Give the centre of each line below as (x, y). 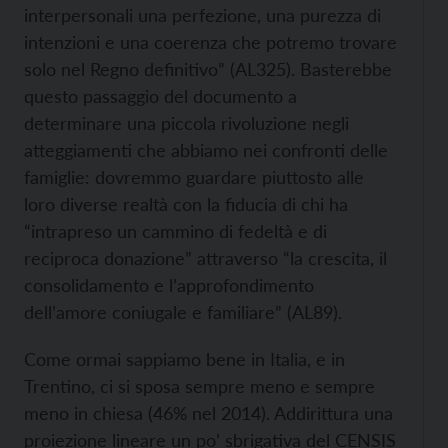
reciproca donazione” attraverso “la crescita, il (205, 258)
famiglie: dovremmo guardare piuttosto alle (194, 177)
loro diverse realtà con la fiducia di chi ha (186, 204)
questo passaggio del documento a (160, 96)
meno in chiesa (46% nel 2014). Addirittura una (208, 413)
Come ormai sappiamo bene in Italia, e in (184, 359)
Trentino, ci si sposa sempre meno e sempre (199, 386)
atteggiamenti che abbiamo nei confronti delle (206, 150)
